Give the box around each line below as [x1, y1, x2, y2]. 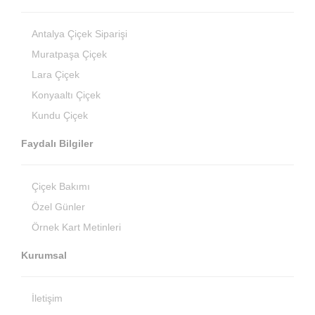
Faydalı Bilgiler [21, 137, 93, 149]
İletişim [32, 292, 63, 304]
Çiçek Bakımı [32, 180, 90, 192]
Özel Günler [32, 200, 85, 212]
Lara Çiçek [32, 68, 79, 80]
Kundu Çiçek [32, 109, 88, 121]
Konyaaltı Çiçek [32, 89, 101, 101]
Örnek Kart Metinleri [32, 221, 121, 233]
